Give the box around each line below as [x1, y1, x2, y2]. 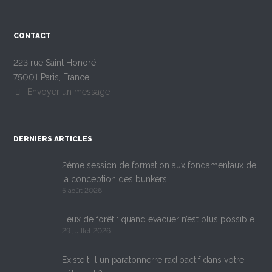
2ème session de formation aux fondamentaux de [62, 160, 257, 171]
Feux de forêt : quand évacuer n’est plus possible [62, 214, 255, 225]
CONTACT [13, 32, 52, 41]
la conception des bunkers [62, 174, 168, 185]
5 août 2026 [62, 186, 103, 195]
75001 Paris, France [13, 72, 90, 83]
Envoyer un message [25, 87, 110, 97]
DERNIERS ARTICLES [13, 135, 93, 144]
